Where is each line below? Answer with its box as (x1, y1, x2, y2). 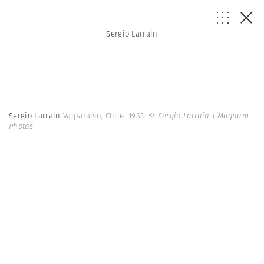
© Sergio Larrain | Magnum (148, 110, 249, 121)
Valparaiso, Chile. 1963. (62, 110, 148, 121)
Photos (9, 121, 33, 132)
